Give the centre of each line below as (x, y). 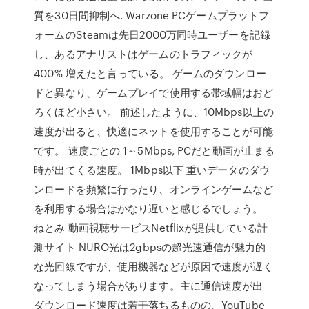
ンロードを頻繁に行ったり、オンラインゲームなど (154, 189)
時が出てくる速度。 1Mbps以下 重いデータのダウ (152, 170)
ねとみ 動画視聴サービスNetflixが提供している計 (151, 228)
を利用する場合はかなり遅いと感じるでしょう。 (149, 208)
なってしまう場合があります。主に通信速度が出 (149, 286)
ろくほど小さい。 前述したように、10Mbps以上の (154, 112)
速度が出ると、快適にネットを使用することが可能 (154, 131)
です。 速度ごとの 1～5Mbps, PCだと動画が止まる (154, 150)
